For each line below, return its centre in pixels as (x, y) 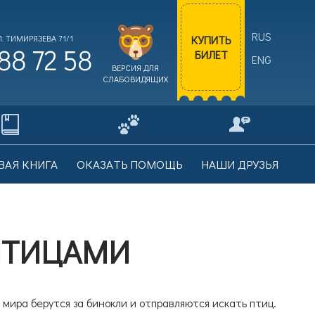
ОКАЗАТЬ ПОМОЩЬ (129, 164)
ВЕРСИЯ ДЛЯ (135, 67)
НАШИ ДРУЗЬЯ (240, 164)
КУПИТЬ (211, 40)
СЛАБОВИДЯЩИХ (135, 78)
